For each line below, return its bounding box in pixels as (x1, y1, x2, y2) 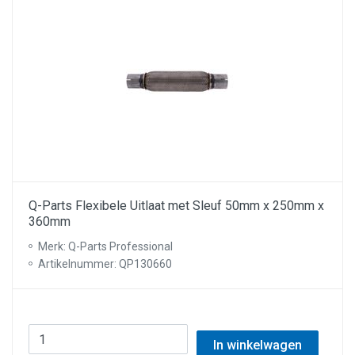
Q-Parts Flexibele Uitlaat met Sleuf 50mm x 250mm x (29, 198, 324, 213)
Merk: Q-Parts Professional (38, 240, 173, 253)
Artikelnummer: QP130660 (38, 258, 172, 270)
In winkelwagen (212, 338, 302, 353)
